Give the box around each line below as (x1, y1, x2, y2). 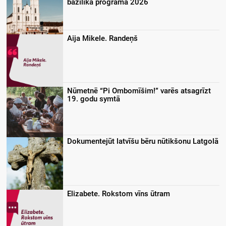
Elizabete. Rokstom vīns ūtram (67, 189, 170, 198)
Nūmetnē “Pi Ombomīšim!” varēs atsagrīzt (67, 86, 211, 95)
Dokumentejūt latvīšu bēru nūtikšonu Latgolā (67, 136, 218, 146)
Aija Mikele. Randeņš (67, 33, 138, 43)
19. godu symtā (67, 94, 120, 103)
